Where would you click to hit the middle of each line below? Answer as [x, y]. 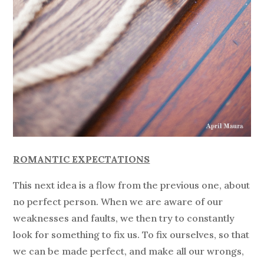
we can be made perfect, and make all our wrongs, [129, 251]
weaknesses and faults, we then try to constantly [124, 218]
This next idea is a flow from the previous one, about [132, 185]
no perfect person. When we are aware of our [118, 201]
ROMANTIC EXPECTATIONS [82, 159]
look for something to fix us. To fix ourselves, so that [131, 234]
